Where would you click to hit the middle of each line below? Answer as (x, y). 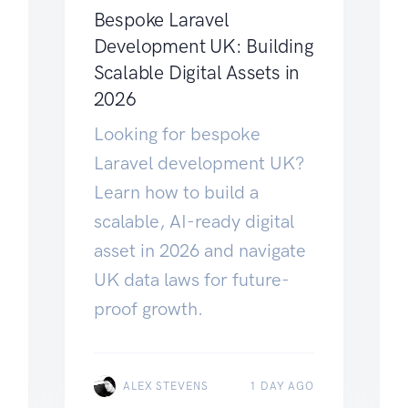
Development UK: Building (204, 46)
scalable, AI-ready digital (194, 221)
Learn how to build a (176, 192)
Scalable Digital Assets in (197, 72)
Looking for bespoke (177, 133)
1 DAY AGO (282, 386)
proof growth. (148, 308)
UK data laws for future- (191, 279)
